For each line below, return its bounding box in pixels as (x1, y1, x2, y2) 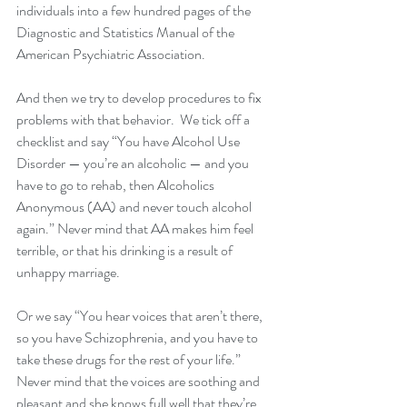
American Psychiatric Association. (16, 44, 211, 65)
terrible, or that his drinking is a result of (16, 240, 235, 262)
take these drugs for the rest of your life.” (16, 349, 246, 371)
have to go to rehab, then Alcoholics (16, 174, 217, 196)
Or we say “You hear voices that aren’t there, (16, 305, 265, 327)
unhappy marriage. (16, 262, 125, 283)
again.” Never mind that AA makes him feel (16, 218, 256, 240)
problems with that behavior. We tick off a (16, 109, 253, 131)
